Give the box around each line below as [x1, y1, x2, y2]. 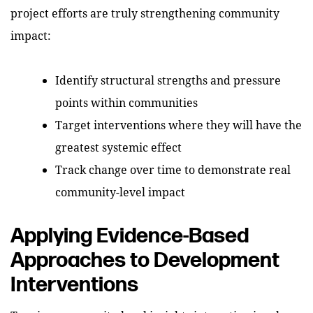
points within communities [55, 95, 198, 110]
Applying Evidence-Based [10, 224, 249, 249]
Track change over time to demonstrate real [55, 162, 291, 177]
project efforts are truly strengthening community [10, 6, 279, 20]
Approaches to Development [10, 248, 279, 273]
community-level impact [55, 184, 185, 199]
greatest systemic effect [55, 140, 182, 154]
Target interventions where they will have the [55, 117, 302, 132]
